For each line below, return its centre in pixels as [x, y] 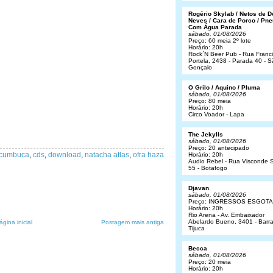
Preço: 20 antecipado [219, 148]
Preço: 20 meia [210, 262]
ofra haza [148, 155]
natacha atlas [107, 155]
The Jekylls [206, 134]
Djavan [199, 188]
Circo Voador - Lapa [216, 114]
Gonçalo [200, 67]
